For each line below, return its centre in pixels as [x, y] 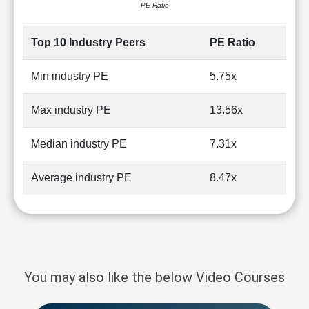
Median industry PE [79, 144]
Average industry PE [81, 178]
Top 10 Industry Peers [88, 42]
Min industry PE [70, 76]
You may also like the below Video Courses [154, 277]
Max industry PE [71, 110]
